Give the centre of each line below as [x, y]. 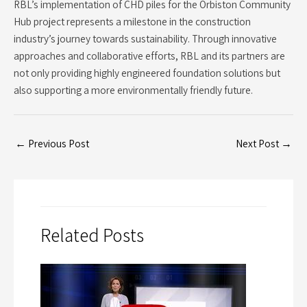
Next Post [258, 144]
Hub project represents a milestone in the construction [132, 21]
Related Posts [92, 235]
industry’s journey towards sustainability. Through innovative [145, 38]
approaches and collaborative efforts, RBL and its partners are [149, 55]
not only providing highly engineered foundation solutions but [147, 72]
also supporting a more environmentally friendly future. [133, 89]
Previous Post [58, 144]
